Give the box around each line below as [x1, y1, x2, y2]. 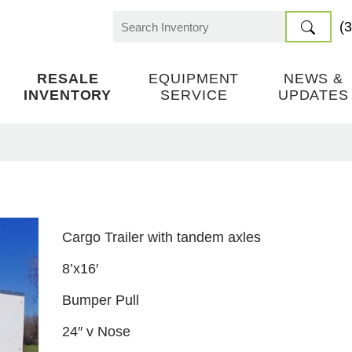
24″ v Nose [61, 324, 130, 339]
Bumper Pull [61, 292, 139, 308]
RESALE [37, 71, 99, 86]
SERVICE [160, 87, 228, 103]
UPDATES [277, 87, 350, 103]
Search [112, 27, 158, 44]
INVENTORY [24, 87, 112, 103]
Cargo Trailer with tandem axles [61, 229, 261, 245]
